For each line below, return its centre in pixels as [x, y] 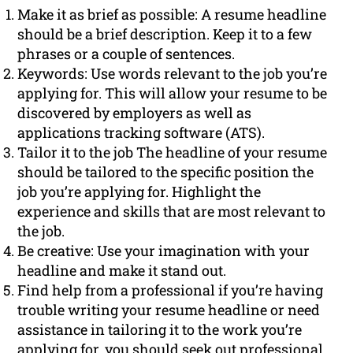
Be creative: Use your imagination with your [164, 251]
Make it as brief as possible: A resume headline [172, 15]
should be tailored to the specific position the [166, 172]
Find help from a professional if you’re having [171, 290]
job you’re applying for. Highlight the [139, 192]
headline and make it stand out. [122, 271]
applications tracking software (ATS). [141, 133]
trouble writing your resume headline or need [169, 310]
